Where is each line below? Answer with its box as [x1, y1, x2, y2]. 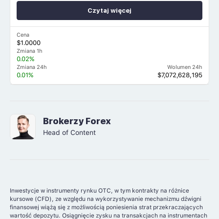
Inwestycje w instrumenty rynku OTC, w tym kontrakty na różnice [10, 187, 189, 194]
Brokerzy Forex [43, 116, 111, 127]
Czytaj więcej [88, 7, 131, 15]
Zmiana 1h [17, 48, 43, 55]
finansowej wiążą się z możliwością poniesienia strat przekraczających [10, 203, 203, 211]
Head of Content [43, 129, 96, 137]
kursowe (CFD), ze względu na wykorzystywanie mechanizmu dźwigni [10, 195, 201, 202]
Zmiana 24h [17, 64, 47, 71]
